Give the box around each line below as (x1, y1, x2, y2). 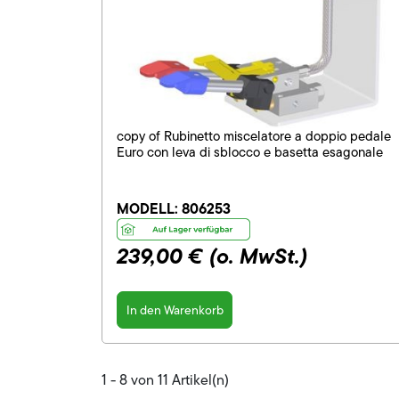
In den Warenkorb (126, 300, 224, 319)
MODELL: (117, 198, 182, 220)
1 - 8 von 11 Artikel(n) (102, 370, 229, 391)
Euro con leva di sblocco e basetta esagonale (117, 142, 383, 163)
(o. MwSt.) (209, 240, 307, 273)
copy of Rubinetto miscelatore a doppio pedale (117, 126, 391, 147)
